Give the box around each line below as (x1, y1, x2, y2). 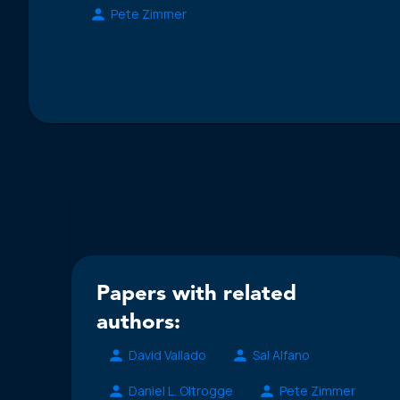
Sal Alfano (253, 346, 310, 364)
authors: (96, 312, 180, 334)
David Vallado (129, 346, 206, 364)
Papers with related (96, 283, 296, 305)
